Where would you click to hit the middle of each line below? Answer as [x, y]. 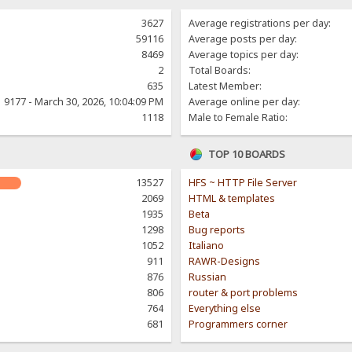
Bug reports [217, 230]
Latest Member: [225, 86]
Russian [208, 277]
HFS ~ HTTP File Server [243, 183]
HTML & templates [232, 199]
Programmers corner [238, 324]
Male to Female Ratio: [238, 118]
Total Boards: [220, 71]
